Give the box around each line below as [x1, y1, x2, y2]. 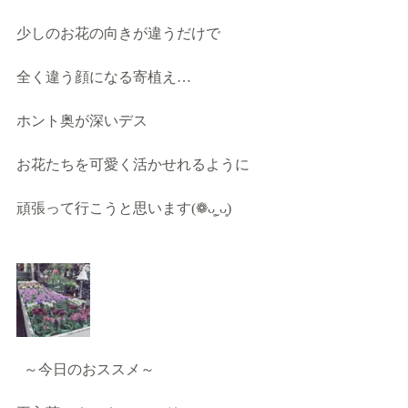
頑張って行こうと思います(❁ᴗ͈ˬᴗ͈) [16, 200, 231, 216]
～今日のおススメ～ [24, 362, 155, 377]
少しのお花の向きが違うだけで [16, 25, 224, 41]
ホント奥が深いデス [16, 113, 148, 128]
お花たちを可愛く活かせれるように [16, 157, 250, 172]
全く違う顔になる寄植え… [16, 69, 191, 85]
